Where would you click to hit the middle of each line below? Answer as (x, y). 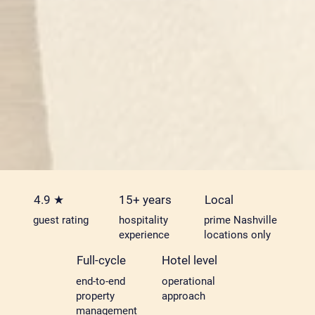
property (96, 296)
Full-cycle (101, 261)
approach (183, 296)
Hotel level (190, 261)
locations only (238, 235)
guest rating (61, 220)
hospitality (143, 220)
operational (188, 281)
